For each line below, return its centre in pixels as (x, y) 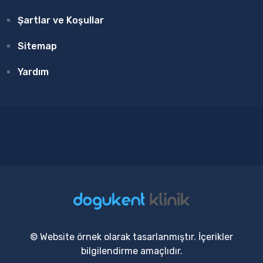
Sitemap (37, 46)
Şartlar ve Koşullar (61, 21)
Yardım (33, 72)
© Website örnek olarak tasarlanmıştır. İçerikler (131, 237)
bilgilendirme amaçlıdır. (131, 251)
